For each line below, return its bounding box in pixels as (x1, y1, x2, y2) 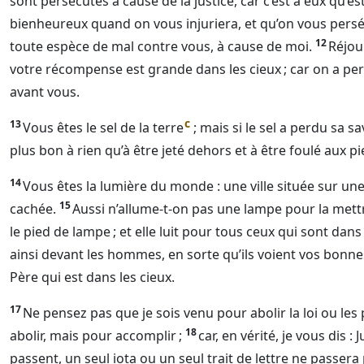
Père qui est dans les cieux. (10, 268, 175, 286)
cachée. (10, 200, 56, 218)
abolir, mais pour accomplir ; (10, 327, 182, 344)
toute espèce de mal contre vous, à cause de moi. (10, 37, 312, 55)
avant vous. (10, 83, 80, 101)
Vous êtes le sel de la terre (23, 119, 184, 136)
